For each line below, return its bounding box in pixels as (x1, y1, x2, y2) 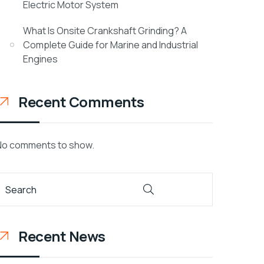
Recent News (18, 226, 105, 246)
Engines (23, 52, 58, 65)
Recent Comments (18, 92, 144, 111)
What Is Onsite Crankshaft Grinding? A (23, 24, 187, 37)
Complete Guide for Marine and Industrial (23, 38, 199, 51)
